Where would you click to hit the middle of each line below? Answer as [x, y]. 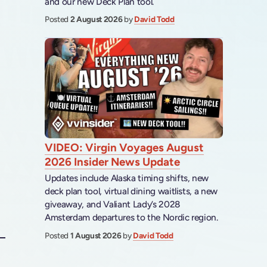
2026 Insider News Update [113, 162]
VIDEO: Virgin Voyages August [125, 147]
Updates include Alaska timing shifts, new [127, 178]
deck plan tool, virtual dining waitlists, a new [131, 191]
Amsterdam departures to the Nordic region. [131, 218]
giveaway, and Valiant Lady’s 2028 [112, 204]
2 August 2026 [97, 19]
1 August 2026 [96, 235]
